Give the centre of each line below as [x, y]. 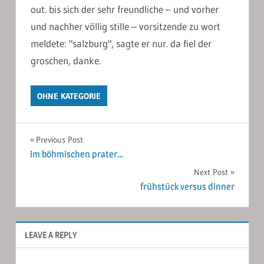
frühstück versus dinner [187, 187]
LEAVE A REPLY [50, 235]
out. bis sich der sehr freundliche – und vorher [125, 9]
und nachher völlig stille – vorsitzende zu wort [126, 26]
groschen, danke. [66, 60]
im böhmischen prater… [77, 154]
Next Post [211, 172]
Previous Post [59, 139]
